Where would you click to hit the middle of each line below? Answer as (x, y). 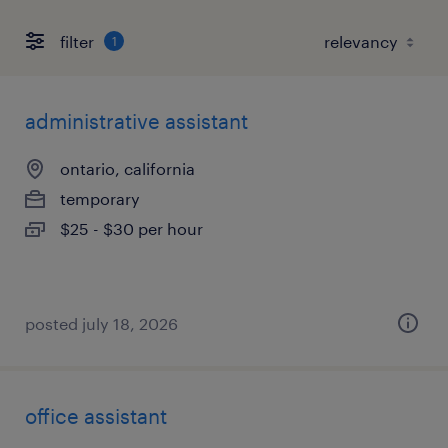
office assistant (96, 416)
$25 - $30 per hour (131, 228)
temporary (100, 198)
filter (77, 41)
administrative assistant (136, 121)
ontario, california (127, 168)
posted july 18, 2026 (101, 323)
